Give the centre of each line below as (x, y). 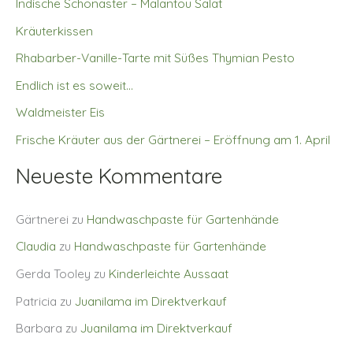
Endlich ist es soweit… (74, 85)
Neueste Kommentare (119, 176)
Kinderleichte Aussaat (169, 274)
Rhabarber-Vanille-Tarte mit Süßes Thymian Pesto (155, 58)
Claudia (36, 246)
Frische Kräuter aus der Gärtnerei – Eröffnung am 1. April (173, 140)
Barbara (39, 328)
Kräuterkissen (54, 30)
